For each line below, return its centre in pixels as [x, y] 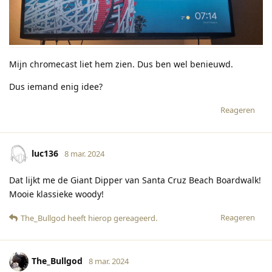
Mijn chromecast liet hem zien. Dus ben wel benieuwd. [121, 64]
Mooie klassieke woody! [56, 194]
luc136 [45, 153]
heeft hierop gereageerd [110, 218]
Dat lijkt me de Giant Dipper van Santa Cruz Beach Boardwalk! [135, 180]
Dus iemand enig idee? [56, 87]
